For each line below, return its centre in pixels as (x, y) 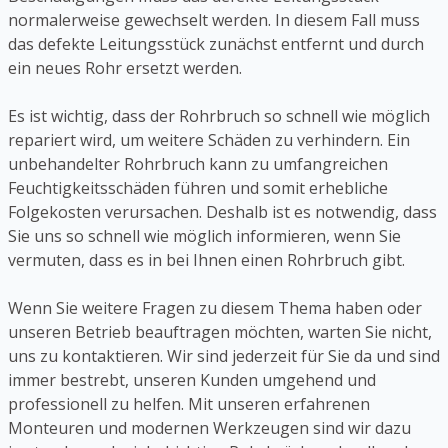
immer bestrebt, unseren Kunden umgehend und (192, 380)
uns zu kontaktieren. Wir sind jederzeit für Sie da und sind (224, 356)
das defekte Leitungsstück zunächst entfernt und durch (216, 44)
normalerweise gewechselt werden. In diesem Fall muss (214, 20)
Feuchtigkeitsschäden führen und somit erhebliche (198, 188)
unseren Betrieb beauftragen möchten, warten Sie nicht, (220, 332)
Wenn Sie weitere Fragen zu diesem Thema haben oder (215, 308)
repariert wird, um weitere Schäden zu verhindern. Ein (209, 140)
